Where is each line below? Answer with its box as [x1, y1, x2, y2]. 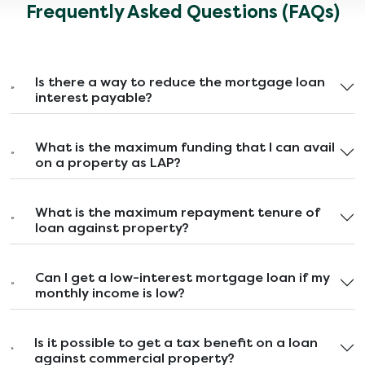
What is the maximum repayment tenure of [34, 204, 320, 220]
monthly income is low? [34, 284, 185, 301]
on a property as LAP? [34, 154, 181, 170]
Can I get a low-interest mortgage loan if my [34, 269, 330, 285]
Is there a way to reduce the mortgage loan [35, 73, 326, 90]
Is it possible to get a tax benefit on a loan [34, 334, 319, 350]
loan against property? [34, 219, 189, 235]
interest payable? [35, 89, 153, 105]
